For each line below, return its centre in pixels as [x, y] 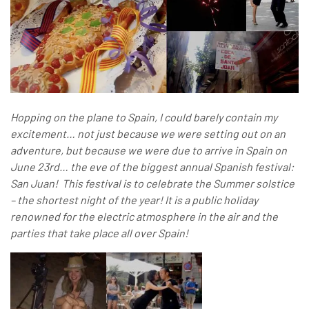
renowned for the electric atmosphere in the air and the [144, 216]
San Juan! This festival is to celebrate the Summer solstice [152, 183]
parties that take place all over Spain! [99, 232]
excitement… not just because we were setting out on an [148, 133]
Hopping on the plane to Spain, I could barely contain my [144, 117]
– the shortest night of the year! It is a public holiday [134, 199]
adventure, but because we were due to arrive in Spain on [149, 150]
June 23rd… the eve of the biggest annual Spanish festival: [152, 166]
